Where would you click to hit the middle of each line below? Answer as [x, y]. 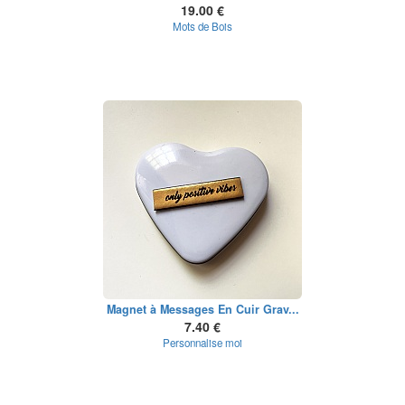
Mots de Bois [202, 26]
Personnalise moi [202, 343]
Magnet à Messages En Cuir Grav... [202, 309]
